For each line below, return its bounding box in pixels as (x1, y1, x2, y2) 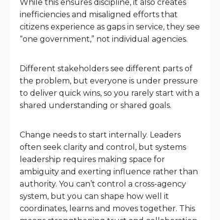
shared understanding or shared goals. (20, 101, 171, 110)
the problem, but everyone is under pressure (20, 76, 198, 86)
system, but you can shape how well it (20, 192, 169, 201)
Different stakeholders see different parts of (20, 64, 192, 74)
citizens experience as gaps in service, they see (20, 22, 200, 32)
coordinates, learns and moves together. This (20, 204, 195, 214)
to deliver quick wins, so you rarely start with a (20, 88, 199, 98)
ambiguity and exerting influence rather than (20, 167, 198, 177)
